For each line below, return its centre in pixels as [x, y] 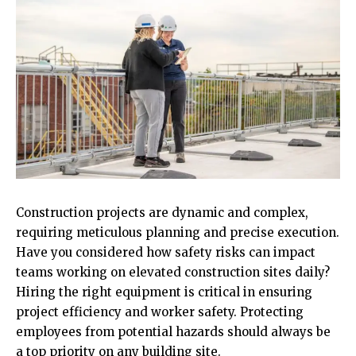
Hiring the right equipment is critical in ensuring [164, 292]
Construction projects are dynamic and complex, [162, 213]
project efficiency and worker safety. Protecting [160, 312]
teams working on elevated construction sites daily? [173, 273]
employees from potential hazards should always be [173, 332]
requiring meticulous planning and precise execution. [178, 233]
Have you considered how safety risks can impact [166, 253]
